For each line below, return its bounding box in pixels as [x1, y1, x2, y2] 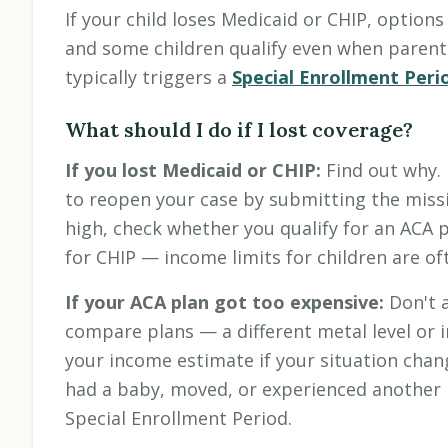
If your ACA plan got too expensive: [65, 290, 384, 315]
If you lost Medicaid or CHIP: [65, 158, 321, 183]
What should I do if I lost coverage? [65, 117, 413, 143]
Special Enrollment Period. [65, 406, 292, 431]
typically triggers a [65, 65, 232, 90]
